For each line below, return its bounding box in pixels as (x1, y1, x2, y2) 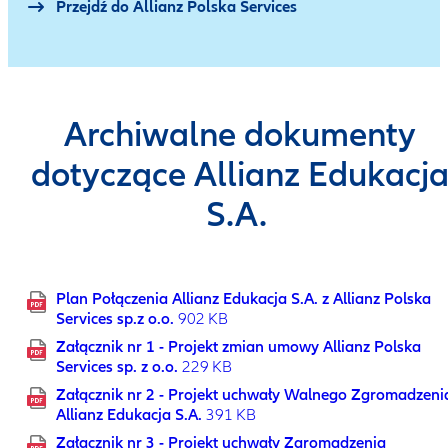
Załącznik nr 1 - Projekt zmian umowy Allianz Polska (56, 337, 421, 357)
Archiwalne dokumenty (64, 114, 416, 156)
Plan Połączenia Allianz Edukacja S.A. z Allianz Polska (56, 289, 431, 309)
